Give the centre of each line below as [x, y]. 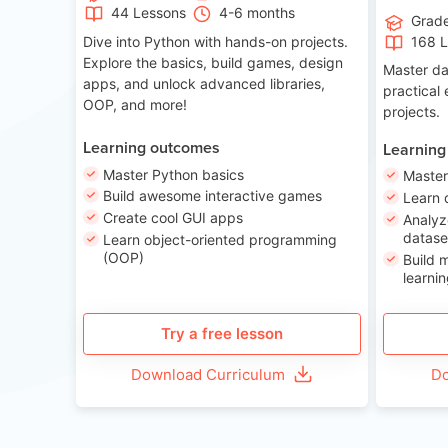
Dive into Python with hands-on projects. [216, 41]
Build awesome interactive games [212, 196]
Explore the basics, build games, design [213, 62]
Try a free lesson [222, 334]
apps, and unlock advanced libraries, [204, 83]
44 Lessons [148, 12]
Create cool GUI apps [173, 218]
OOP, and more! [135, 104]
